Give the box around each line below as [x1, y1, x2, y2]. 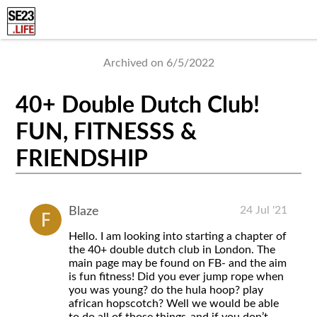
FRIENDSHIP [16, 148, 149, 171]
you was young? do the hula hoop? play [69, 284, 264, 296]
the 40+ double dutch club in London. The [69, 243, 276, 255]
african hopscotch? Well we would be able [69, 297, 279, 309]
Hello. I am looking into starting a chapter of [69, 230, 287, 242]
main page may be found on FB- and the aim [69, 257, 287, 269]
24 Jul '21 [239, 204, 287, 216]
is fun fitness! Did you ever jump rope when [69, 270, 284, 282]
